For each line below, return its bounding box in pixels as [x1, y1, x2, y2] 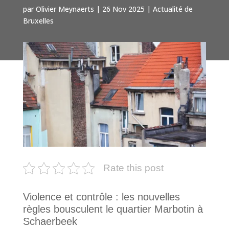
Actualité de [152, 4, 193, 14]
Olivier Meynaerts [35, 4, 94, 14]
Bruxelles [22, 16, 54, 26]
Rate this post [103, 162, 164, 173]
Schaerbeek [22, 215, 77, 227]
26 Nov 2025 [102, 4, 145, 14]
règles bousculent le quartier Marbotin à [22, 203, 203, 215]
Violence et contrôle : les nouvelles [22, 191, 180, 202]
